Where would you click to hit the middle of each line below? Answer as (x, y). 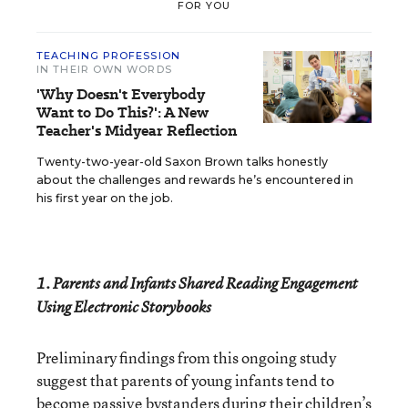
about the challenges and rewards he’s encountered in (195, 180)
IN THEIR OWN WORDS (104, 69)
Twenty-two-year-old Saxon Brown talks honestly (182, 162)
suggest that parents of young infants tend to (185, 380)
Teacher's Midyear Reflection (137, 131)
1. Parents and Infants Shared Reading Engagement (197, 283)
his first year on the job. (105, 198)
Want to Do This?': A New (122, 112)
